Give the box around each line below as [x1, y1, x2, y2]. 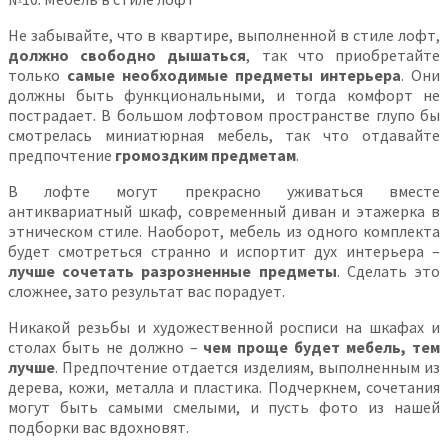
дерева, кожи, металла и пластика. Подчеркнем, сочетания [8, 376, 440, 397]
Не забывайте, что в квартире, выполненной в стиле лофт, [8, 24, 440, 45]
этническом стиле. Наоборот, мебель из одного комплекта [8, 220, 440, 241]
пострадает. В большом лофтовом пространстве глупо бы [8, 104, 440, 125]
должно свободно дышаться [8, 44, 247, 65]
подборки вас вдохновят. [8, 416, 189, 437]
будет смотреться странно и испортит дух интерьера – [8, 240, 440, 261]
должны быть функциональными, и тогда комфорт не [8, 84, 440, 105]
